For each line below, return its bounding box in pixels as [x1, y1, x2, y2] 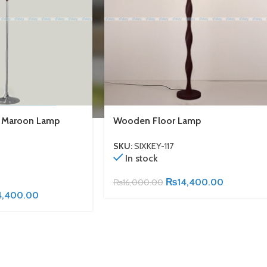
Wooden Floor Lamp [113, 114, 201, 126]
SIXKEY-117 [133, 141, 173, 152]
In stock [125, 153, 159, 164]
